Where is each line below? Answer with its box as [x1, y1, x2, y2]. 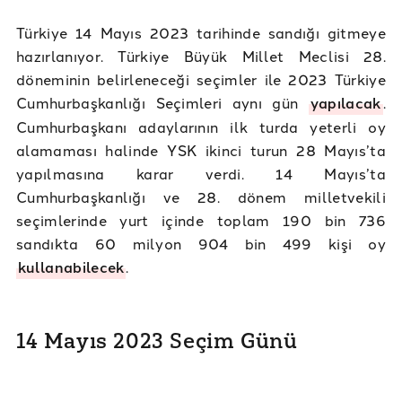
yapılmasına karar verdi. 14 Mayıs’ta [16, 162, 386, 183]
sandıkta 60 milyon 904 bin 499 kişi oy [16, 232, 386, 253]
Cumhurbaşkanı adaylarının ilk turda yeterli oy [16, 116, 386, 136]
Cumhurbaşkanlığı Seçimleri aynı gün [16, 92, 309, 112]
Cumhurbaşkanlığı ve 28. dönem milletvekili [16, 186, 386, 206]
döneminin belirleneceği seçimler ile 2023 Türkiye [16, 68, 386, 89]
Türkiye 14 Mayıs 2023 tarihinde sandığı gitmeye [16, 22, 386, 42]
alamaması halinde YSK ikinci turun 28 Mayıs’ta [16, 139, 386, 160]
